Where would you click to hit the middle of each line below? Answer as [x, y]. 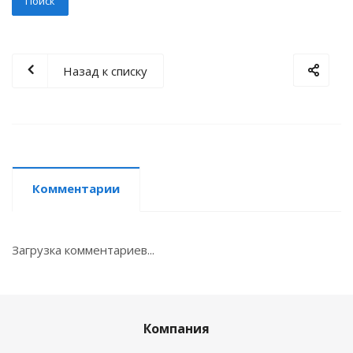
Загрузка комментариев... [83, 249]
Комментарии [76, 188]
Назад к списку [105, 71]
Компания [176, 328]
